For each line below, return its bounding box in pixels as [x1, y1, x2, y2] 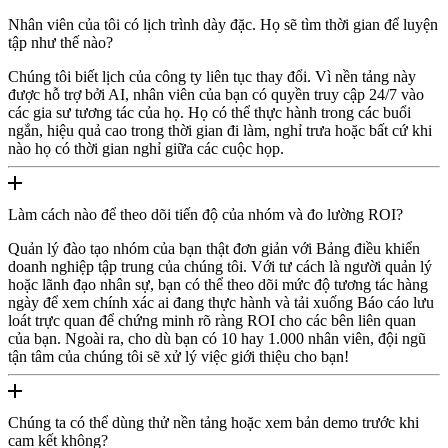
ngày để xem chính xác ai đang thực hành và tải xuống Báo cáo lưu [8, 293, 434, 311]
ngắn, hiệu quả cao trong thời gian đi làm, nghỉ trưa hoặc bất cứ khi [8, 121, 432, 139]
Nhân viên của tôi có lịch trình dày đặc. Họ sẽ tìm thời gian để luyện [8, 15, 438, 33]
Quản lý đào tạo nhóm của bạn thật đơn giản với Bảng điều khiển [8, 239, 420, 257]
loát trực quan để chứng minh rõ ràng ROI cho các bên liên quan [8, 311, 416, 329]
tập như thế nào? [8, 33, 113, 51]
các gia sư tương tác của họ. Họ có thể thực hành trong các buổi [8, 103, 411, 121]
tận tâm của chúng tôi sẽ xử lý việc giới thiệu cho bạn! [8, 347, 349, 365]
